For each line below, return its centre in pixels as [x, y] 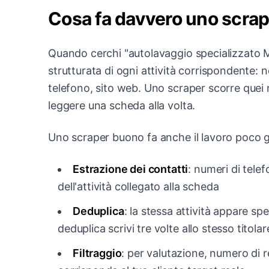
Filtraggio [97, 253]
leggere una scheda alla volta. [122, 105]
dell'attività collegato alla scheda [138, 186]
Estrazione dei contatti [131, 169]
